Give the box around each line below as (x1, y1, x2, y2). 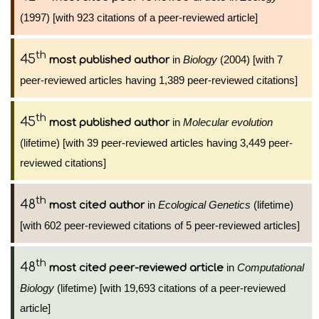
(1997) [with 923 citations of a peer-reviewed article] (20, 11, 258, 23)
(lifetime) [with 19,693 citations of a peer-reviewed (54, 282, 286, 294)
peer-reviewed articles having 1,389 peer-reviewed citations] (20, 74, 298, 86)
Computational (237, 261, 304, 273)
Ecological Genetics (158, 199, 251, 211)
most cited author (49, 199, 145, 211)
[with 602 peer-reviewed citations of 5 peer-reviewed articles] (20, 219, 300, 231)
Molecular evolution (183, 116, 273, 128)
